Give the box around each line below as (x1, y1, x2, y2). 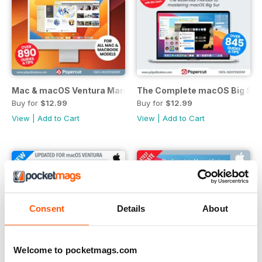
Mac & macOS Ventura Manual (12, 85, 138, 95)
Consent (29, 204, 64, 214)
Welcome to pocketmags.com (13, 245, 137, 256)
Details (116, 204, 146, 214)
